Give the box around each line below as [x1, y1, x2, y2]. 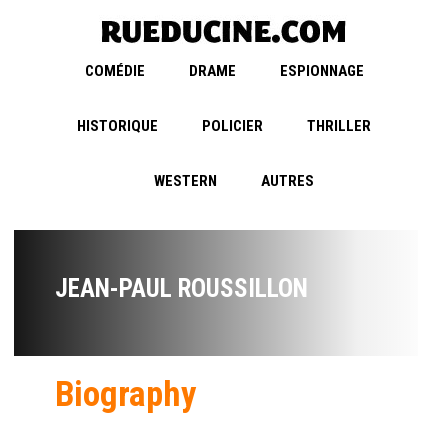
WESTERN [154, 172, 217, 191]
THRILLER [307, 117, 371, 136]
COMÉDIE [84, 62, 145, 81]
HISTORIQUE [77, 117, 158, 136]
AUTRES [261, 172, 314, 191]
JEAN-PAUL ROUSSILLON [55, 274, 308, 304]
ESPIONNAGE [279, 62, 364, 81]
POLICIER [202, 117, 263, 136]
